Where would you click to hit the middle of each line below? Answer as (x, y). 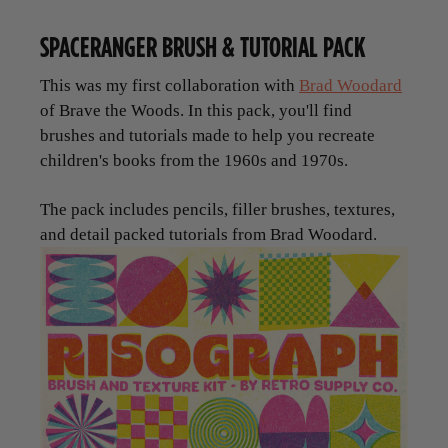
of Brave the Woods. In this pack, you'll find (196, 111)
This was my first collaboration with (169, 86)
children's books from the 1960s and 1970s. (194, 161)
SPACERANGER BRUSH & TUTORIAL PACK (203, 47)
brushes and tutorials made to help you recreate (207, 136)
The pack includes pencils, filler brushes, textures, (217, 210)
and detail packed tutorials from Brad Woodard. (208, 235)
